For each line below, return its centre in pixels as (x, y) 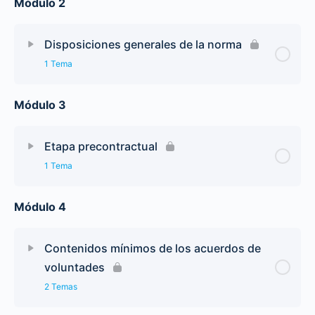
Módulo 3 (40, 104)
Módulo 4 (40, 206)
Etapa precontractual (101, 146)
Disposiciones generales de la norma (143, 44)
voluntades (75, 267)
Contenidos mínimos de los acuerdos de (153, 248)
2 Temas (61, 286)
